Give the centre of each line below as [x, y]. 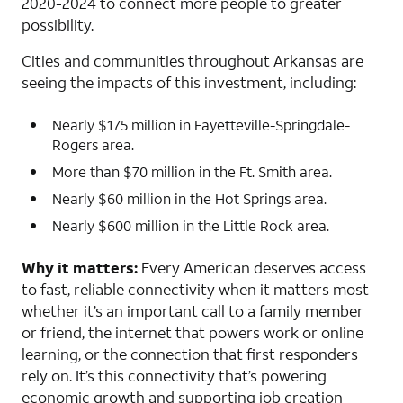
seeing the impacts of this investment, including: [189, 82]
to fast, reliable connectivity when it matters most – [201, 289]
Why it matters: [80, 267]
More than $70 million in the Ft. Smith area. [192, 171]
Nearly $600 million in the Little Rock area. [191, 225]
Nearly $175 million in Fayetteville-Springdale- [201, 124]
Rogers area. [93, 144]
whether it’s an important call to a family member [193, 310]
